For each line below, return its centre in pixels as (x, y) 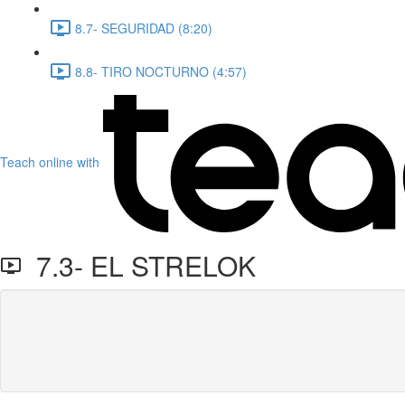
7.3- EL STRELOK (139, 265)
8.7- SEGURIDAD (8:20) (144, 28)
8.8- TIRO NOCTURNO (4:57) (161, 71)
